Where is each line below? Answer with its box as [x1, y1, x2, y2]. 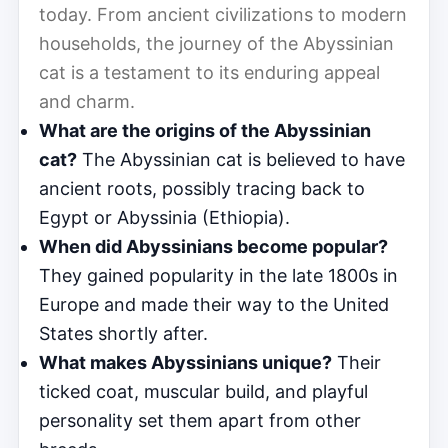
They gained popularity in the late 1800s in [39, 264, 398, 286]
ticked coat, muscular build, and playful [39, 380, 368, 402]
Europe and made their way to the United [39, 293, 389, 315]
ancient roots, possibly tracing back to [39, 177, 365, 199]
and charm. [39, 90, 135, 112]
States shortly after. [39, 322, 208, 344]
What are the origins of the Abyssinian [39, 119, 371, 141]
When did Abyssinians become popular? [39, 235, 388, 257]
